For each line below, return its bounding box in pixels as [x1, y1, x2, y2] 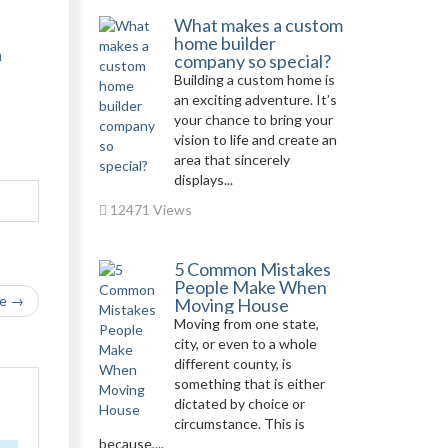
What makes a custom [173, 14, 343, 36]
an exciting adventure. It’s [173, 91, 337, 108]
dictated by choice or [173, 395, 305, 412]
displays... [173, 171, 233, 188]
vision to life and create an [173, 131, 337, 148]
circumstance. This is [173, 415, 305, 432]
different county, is [173, 355, 292, 372]
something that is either [173, 375, 325, 392]
